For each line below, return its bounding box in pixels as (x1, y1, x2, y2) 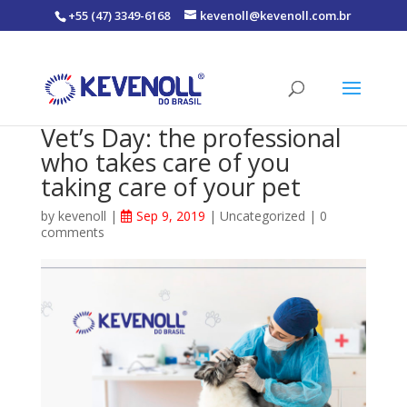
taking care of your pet (40, 170, 301, 203)
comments (40, 223, 104, 241)
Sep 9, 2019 (135, 207, 205, 224)
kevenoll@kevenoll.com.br (200, 6, 352, 24)
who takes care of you (40, 145, 290, 179)
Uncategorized (219, 207, 305, 224)
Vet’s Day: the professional (40, 121, 342, 154)
